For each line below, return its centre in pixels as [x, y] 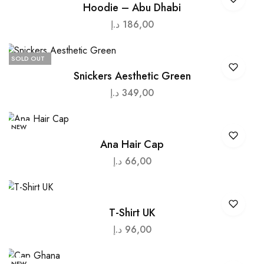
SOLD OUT [28, 58]
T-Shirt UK [132, 212]
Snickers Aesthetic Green [132, 76]
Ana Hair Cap [132, 144]
